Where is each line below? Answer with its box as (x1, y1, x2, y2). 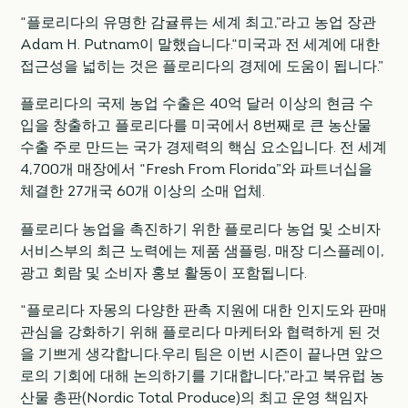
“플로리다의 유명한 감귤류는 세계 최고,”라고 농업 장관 (20, 15, 377, 31)
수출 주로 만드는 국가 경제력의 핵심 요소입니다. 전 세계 (20, 141, 388, 157)
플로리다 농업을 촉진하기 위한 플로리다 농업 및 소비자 (20, 222, 382, 238)
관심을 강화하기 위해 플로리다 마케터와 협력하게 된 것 (20, 326, 382, 342)
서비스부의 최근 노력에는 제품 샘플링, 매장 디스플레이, (20, 244, 385, 260)
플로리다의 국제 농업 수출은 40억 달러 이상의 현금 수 (20, 97, 374, 113)
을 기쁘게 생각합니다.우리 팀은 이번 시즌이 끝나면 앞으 (20, 348, 384, 363)
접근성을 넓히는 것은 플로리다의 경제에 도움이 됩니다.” (20, 59, 384, 75)
